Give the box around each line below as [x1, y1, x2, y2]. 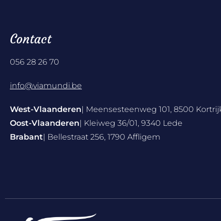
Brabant [10, 132, 43, 142]
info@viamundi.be [10, 81, 82, 91]
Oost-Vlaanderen [10, 118, 79, 128]
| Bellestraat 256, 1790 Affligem [43, 132, 160, 142]
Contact [10, 32, 51, 47]
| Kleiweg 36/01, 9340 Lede [79, 118, 186, 128]
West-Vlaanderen [10, 105, 81, 114]
